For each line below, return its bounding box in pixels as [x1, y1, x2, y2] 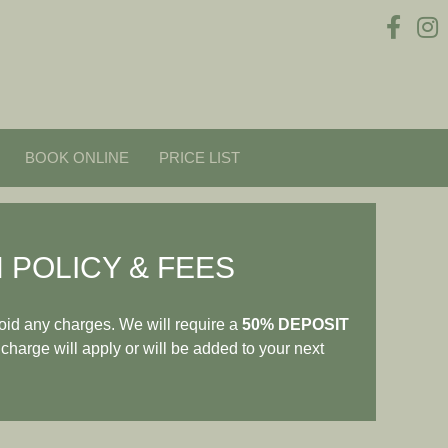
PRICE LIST [159, 148, 240, 166]
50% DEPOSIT [238, 315, 349, 333]
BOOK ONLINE [25, 148, 129, 166]
